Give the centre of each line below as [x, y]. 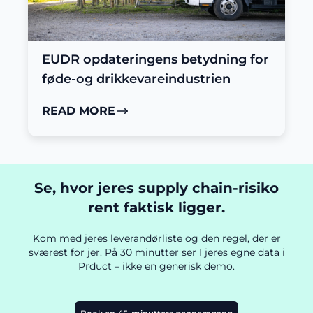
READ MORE [79, 111]
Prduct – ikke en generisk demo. [156, 267]
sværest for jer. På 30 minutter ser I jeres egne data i [156, 253]
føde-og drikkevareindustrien [136, 79]
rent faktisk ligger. [156, 208]
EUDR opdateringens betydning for [155, 60]
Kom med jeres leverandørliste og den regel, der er [156, 239]
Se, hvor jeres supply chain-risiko [156, 188]
